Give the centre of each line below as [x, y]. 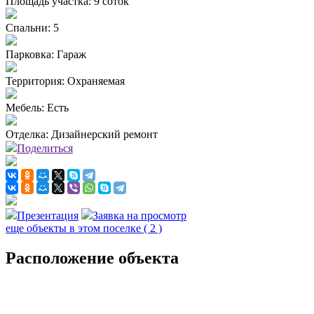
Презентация [48, 216]
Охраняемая [96, 81]
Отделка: [27, 135]
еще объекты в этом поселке [75, 228]
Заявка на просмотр [139, 216]
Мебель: [25, 108]
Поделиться [45, 149]
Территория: [35, 81]
